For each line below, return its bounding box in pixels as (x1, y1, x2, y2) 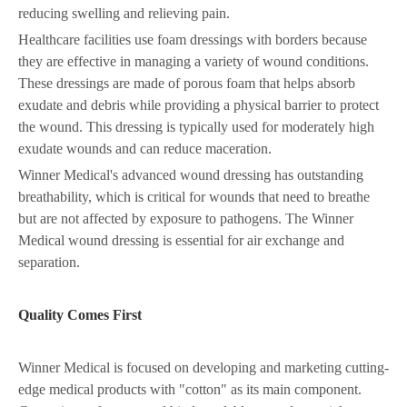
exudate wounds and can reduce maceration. (18, 141, 272, 156)
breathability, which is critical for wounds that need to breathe (18, 189, 370, 204)
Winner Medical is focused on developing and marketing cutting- (18, 360, 389, 375)
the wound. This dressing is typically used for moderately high (18, 119, 374, 134)
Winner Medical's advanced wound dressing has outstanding (18, 167, 363, 183)
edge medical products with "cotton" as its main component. (18, 382, 362, 397)
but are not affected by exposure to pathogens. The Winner (18, 211, 353, 226)
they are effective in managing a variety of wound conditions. (18, 54, 369, 69)
